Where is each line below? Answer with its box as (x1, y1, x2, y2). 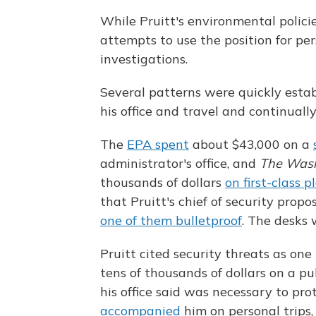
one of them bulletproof (100, 212, 242, 229)
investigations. (100, 51, 188, 68)
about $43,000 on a (189, 136, 313, 153)
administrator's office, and (100, 155, 260, 172)
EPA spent (127, 136, 189, 153)
